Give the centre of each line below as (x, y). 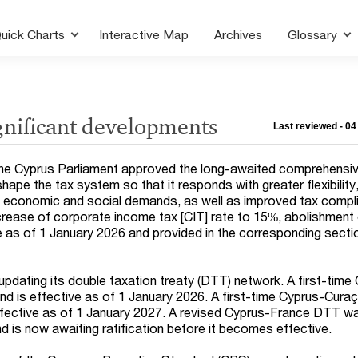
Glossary (314, 34)
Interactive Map (144, 34)
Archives (239, 34)
